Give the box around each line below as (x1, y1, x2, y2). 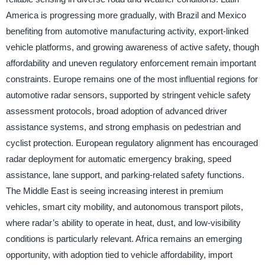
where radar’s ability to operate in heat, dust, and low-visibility (5, 218, 241, 228)
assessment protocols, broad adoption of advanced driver (5, 106, 227, 117)
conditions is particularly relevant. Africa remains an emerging (5, 234, 242, 244)
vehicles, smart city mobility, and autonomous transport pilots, (5, 202, 243, 212)
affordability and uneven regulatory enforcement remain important (5, 58, 256, 69)
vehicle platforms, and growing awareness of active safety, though (5, 42, 259, 53)
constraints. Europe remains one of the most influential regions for (5, 74, 258, 85)
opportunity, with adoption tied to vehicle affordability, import (5, 250, 232, 260)
